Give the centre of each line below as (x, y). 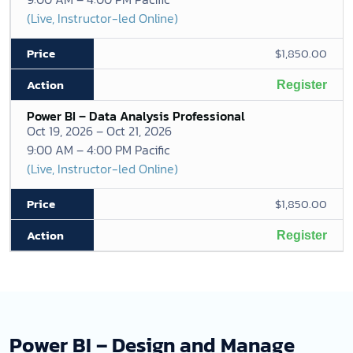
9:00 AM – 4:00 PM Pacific (98, 150)
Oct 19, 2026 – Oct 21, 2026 (99, 131)
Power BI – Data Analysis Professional (136, 116)
